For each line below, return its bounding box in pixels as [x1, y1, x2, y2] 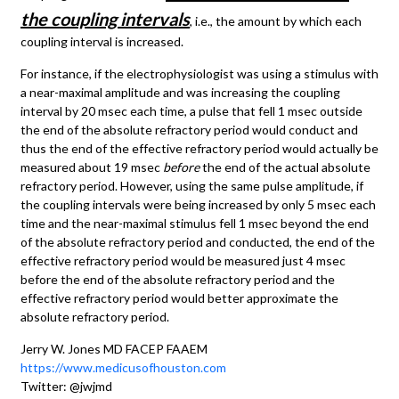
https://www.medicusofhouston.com [20, 359, 226, 375]
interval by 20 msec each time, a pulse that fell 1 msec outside [20, 102, 362, 118]
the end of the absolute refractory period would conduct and [20, 121, 358, 137]
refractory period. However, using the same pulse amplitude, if [20, 177, 363, 193]
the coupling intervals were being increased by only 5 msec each [20, 196, 376, 212]
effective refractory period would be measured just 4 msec [20, 252, 346, 268]
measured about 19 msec [20, 159, 163, 175]
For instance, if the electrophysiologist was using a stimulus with [20, 65, 379, 81]
